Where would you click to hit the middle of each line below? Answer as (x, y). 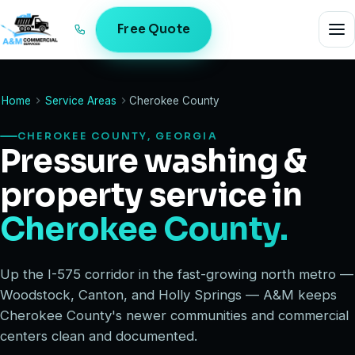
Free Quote (154, 29)
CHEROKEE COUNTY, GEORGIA (118, 136)
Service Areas (81, 100)
